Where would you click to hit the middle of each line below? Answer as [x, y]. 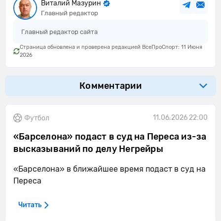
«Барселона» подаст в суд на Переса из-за [110, 137]
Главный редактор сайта [59, 32]
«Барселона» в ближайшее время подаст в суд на [110, 169]
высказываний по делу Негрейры [88, 149]
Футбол [37, 118]
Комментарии [110, 86]
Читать [30, 205]
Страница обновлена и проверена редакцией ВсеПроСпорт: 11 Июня [111, 47]
